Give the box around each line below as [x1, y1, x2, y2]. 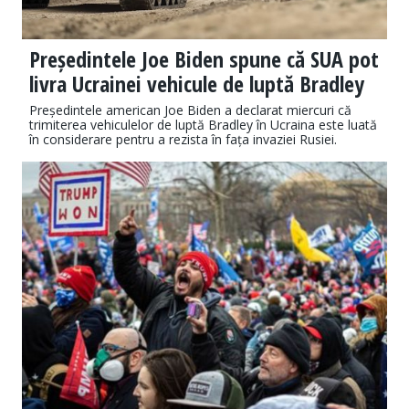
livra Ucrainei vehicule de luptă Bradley [29, 68, 364, 100]
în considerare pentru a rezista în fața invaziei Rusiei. [29, 131, 337, 149]
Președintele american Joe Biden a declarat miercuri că [29, 101, 351, 120]
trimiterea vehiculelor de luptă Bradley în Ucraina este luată [29, 116, 377, 134]
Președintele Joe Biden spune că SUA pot [29, 44, 379, 75]
